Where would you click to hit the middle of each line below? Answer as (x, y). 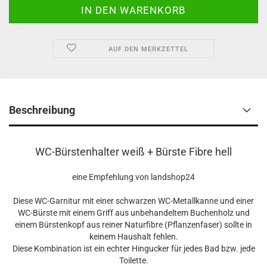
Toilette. (133, 260)
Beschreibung (42, 110)
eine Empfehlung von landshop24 (133, 177)
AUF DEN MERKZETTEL (148, 49)
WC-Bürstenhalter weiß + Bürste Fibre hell (133, 152)
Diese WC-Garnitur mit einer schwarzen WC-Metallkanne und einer (133, 201)
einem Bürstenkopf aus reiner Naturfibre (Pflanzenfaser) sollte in (133, 225)
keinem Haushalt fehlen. (133, 237)
